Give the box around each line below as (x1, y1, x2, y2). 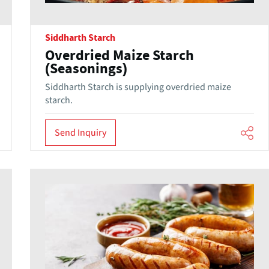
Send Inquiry (54, 125, 106, 139)
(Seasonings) (44, 62, 127, 77)
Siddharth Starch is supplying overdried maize (44, 80, 231, 94)
